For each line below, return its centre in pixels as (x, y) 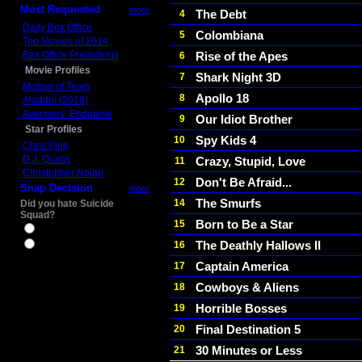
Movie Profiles (58, 70)
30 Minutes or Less (249, 350)
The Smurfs (228, 203)
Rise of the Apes (242, 56)
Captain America (242, 266)
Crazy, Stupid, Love (250, 161)
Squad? (38, 215)
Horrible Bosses (241, 308)
